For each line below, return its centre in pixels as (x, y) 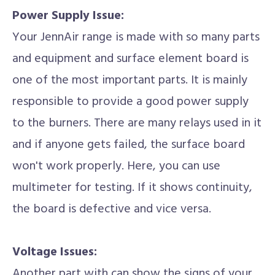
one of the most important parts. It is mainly (130, 80)
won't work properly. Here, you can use (116, 166)
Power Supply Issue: (68, 16)
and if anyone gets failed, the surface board (129, 145)
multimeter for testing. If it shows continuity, (132, 188)
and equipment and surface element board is (130, 59)
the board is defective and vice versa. (112, 209)
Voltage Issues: (55, 252)
